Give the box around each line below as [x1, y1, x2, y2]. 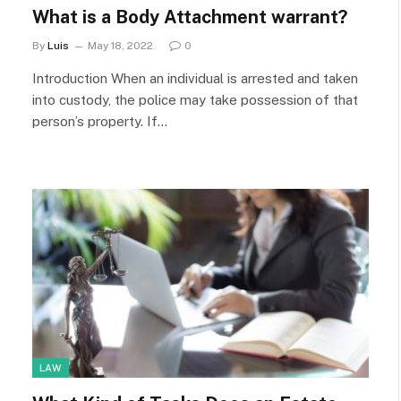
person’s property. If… [32, 113, 167, 129]
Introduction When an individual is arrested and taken [32, 70, 358, 86]
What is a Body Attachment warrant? [32, 5, 352, 28]
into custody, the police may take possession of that [32, 91, 358, 107]
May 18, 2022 [88, 38, 153, 52]
